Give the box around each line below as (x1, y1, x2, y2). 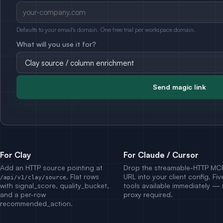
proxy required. (123, 190, 173, 199)
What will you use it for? (16, 40, 96, 48)
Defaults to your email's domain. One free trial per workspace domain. (16, 26, 196, 33)
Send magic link (152, 83, 206, 91)
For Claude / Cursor (123, 150, 199, 160)
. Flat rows (66, 172, 99, 181)
